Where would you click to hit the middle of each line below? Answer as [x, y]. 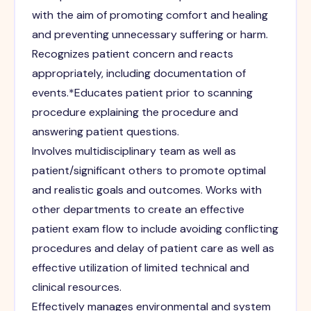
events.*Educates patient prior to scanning [142, 93]
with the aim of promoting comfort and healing [150, 15]
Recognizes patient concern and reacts [132, 54]
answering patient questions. [105, 132]
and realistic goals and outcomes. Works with [146, 190]
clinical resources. [76, 287]
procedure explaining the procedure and [135, 112]
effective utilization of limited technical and [140, 268]
